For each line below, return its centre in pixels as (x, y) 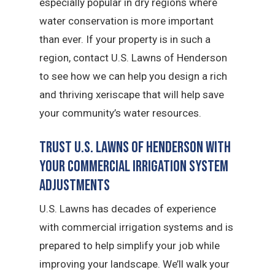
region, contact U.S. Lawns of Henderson (134, 58)
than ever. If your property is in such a (125, 39)
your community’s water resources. (121, 113)
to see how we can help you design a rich (134, 76)
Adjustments (75, 185)
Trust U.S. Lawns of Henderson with (135, 147)
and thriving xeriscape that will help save (132, 95)
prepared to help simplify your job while (130, 245)
